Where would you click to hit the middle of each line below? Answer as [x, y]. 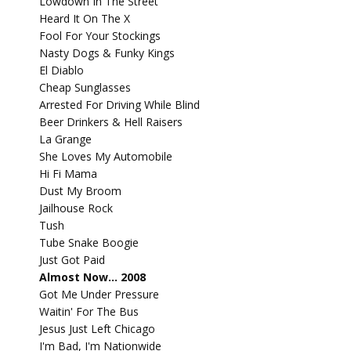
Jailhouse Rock [76, 208]
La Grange [65, 139]
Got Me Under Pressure [99, 294]
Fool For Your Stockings [100, 36]
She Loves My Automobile [106, 156]
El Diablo [62, 70]
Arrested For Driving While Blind [119, 105]
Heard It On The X [85, 18]
